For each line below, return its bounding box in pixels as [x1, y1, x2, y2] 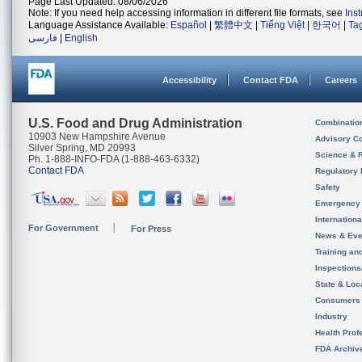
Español [170, 19, 207, 31]
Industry [315, 312, 347, 321]
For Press [131, 224, 171, 234]
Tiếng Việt [260, 19, 305, 31]
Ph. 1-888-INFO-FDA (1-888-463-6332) [28, 154, 200, 165]
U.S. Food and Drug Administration [28, 116, 242, 130]
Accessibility [162, 75, 217, 85]
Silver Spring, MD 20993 [28, 142, 136, 154]
